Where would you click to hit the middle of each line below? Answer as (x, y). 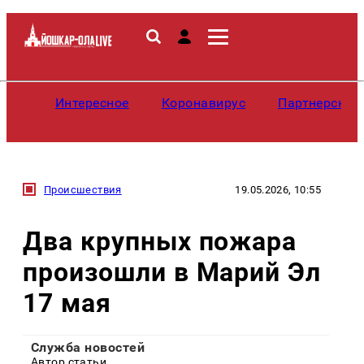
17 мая (67, 303)
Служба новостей (88, 347)
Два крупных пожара (160, 241)
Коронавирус (204, 103)
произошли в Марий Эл (172, 272)
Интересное (92, 103)
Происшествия (83, 189)
